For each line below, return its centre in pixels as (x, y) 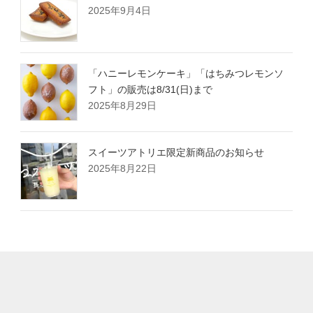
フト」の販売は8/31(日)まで (150, 89)
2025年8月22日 (122, 168)
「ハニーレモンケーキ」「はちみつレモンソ (186, 73)
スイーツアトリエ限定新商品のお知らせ (176, 152)
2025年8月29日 (122, 105)
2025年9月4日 (119, 10)
